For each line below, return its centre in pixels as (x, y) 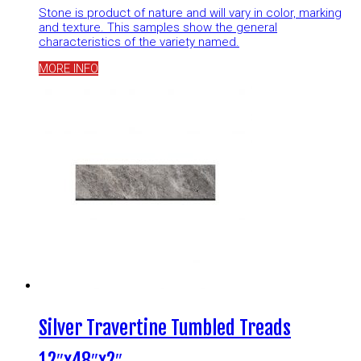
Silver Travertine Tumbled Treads (165, 328)
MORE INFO (68, 68)
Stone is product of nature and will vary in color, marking (190, 12)
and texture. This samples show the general (158, 27)
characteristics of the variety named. (139, 41)
